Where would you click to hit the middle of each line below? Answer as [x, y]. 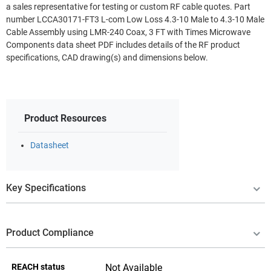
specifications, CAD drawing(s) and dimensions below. [107, 57]
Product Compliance [50, 232]
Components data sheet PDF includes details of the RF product [123, 45]
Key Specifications [46, 188]
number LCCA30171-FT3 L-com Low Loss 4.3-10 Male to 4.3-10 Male [135, 19]
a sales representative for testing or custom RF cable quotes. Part [128, 7]
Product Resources [65, 118]
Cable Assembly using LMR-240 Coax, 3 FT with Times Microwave [128, 32]
